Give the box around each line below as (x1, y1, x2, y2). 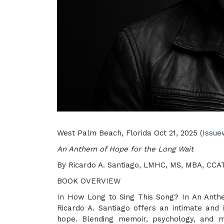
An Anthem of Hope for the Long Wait (57, 144, 193, 153)
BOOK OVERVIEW (57, 176, 120, 185)
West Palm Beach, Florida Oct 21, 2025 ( (57, 128, 202, 137)
